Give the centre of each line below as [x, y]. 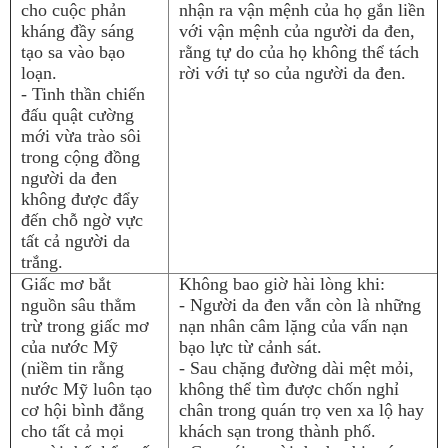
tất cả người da [75, 241]
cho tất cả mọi [72, 431]
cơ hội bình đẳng [82, 410]
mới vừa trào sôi [81, 136]
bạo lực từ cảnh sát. [250, 347]
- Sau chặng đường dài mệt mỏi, [296, 368]
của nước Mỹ [69, 347]
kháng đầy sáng [77, 31]
